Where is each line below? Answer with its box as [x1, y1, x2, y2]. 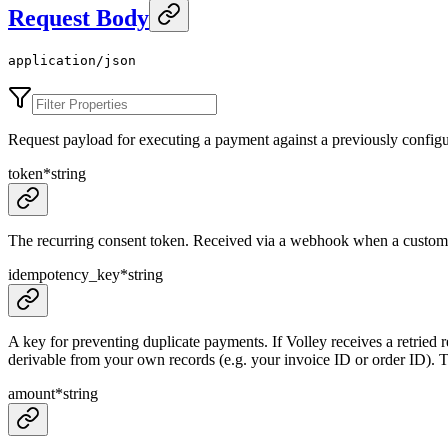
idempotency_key [8, 266, 120, 284]
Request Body [8, 4, 149, 31]
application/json [8, 53, 136, 69]
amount [8, 385, 55, 403]
